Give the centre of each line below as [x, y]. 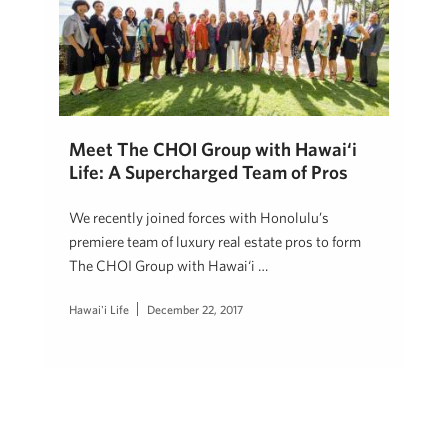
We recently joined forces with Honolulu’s [199, 218]
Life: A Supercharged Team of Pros [208, 172]
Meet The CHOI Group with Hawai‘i [213, 149]
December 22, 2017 [195, 309]
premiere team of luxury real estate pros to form [215, 242]
